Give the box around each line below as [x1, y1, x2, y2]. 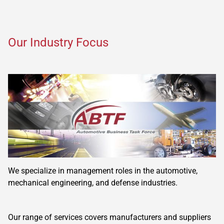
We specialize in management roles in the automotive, [8, 165, 197, 175]
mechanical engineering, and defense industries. [8, 177, 177, 187]
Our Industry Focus [8, 35, 108, 49]
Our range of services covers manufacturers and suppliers [8, 212, 211, 222]
